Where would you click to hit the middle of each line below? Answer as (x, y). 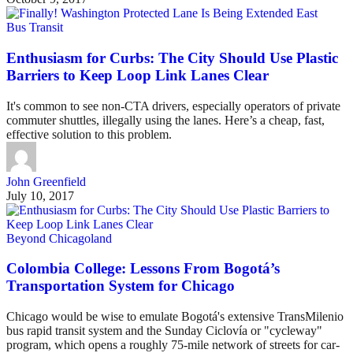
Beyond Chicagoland (59, 238)
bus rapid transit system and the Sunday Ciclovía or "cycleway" (164, 331)
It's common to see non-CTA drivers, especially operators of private (173, 106)
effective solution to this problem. (89, 134)
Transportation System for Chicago (121, 286)
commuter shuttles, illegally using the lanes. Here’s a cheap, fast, (165, 120)
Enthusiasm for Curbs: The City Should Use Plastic (172, 58)
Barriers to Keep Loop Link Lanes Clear (137, 75)
